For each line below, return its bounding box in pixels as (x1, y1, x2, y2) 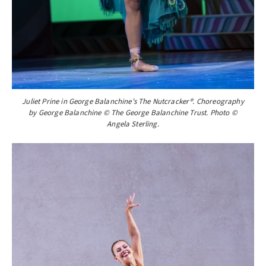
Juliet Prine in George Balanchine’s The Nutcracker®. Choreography (22, 96, 244, 107)
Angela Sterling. (107, 119, 159, 130)
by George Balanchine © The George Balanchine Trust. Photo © (28, 107, 237, 119)
